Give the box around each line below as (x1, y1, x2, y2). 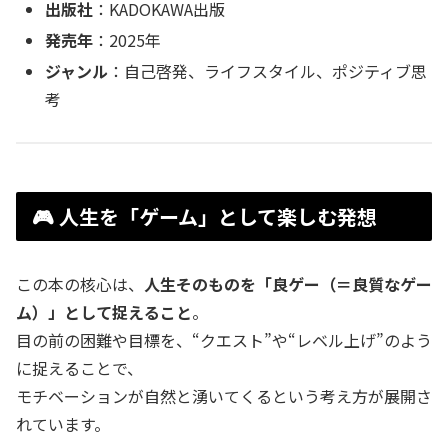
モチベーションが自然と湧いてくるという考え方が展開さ (16, 383, 432, 408)
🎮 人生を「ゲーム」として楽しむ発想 (32, 202, 377, 232)
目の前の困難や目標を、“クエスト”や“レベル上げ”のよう (16, 327, 432, 352)
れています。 (16, 411, 110, 436)
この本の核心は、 (16, 271, 144, 296)
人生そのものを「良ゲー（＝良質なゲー (144, 271, 432, 296)
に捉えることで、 (16, 355, 143, 380)
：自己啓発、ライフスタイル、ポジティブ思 (108, 59, 428, 84)
